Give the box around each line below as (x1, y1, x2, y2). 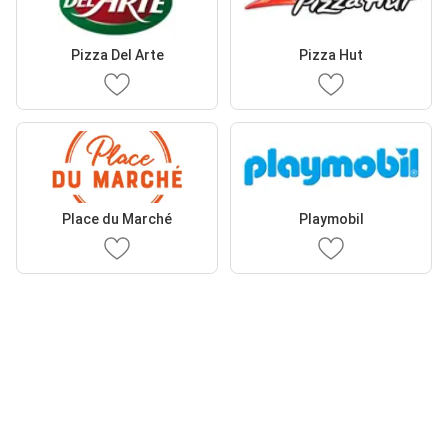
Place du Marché (62, 211, 172, 227)
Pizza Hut (299, 47, 363, 63)
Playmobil (298, 211, 364, 227)
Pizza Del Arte (70, 47, 164, 63)
